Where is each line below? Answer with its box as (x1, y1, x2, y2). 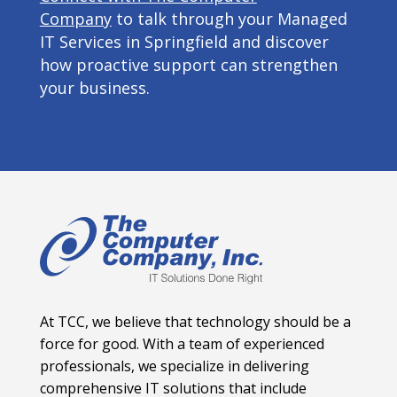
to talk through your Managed (111, 8, 347, 29)
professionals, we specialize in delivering (39, 356, 309, 377)
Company (39, 8, 112, 29)
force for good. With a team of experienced (39, 334, 324, 354)
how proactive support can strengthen (39, 54, 338, 75)
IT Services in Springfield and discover (39, 31, 329, 52)
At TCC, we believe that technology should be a (39, 312, 351, 332)
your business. (39, 77, 150, 98)
